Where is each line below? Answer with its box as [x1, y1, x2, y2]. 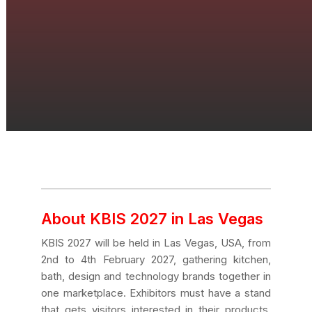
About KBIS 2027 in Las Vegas [41, 210, 263, 228]
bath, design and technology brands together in [41, 270, 271, 283]
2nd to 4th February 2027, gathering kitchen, [41, 253, 271, 266]
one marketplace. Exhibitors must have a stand [41, 286, 271, 299]
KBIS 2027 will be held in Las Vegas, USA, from [41, 236, 271, 249]
